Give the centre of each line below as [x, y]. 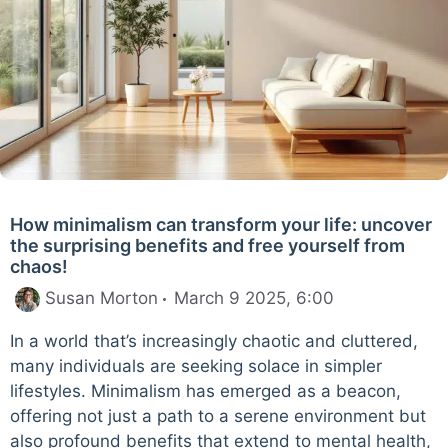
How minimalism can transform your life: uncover [221, 225]
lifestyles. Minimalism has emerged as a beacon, [205, 390]
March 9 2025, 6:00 [254, 297]
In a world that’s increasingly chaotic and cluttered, [214, 340]
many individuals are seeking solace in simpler [196, 365]
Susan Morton [101, 297]
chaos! [39, 267]
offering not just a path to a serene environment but [218, 415]
